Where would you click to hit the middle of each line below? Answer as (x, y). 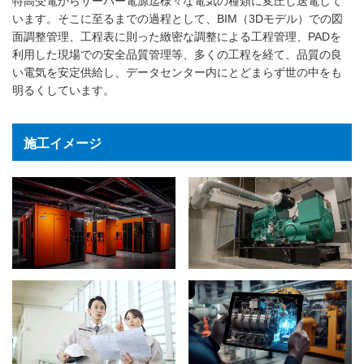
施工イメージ (63, 143)
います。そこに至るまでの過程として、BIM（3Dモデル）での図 (178, 18)
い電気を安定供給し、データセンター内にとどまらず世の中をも (177, 72)
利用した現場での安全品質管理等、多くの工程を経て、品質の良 (177, 54)
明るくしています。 (63, 90)
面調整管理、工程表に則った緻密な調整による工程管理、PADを (177, 36)
